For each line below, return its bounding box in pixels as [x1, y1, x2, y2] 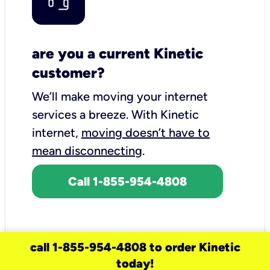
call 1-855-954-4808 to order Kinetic [30, 240, 240, 254]
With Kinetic [131, 107, 199, 122]
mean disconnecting [32, 143, 142, 158]
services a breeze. [32, 107, 131, 122]
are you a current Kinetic [32, 44, 203, 62]
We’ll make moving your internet [32, 89, 208, 104]
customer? [32, 63, 105, 81]
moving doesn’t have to [81, 125, 210, 140]
